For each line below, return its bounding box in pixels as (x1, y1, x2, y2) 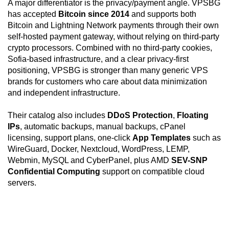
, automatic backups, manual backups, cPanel (20, 122, 186, 131)
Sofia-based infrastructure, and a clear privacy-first (8, 55, 189, 64)
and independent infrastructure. (8, 88, 120, 98)
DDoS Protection (107, 111, 173, 120)
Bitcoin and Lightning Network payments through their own (8, 21, 219, 30)
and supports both (129, 10, 196, 19)
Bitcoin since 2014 (58, 10, 129, 19)
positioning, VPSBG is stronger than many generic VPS (8, 66, 208, 75)
